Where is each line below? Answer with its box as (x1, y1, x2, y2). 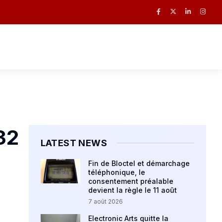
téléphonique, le (88, 168, 146, 177)
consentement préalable (88, 177, 174, 186)
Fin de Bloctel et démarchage (88, 159, 190, 168)
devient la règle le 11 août (88, 186, 177, 195)
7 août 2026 (88, 198, 123, 206)
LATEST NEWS (40, 138, 107, 149)
